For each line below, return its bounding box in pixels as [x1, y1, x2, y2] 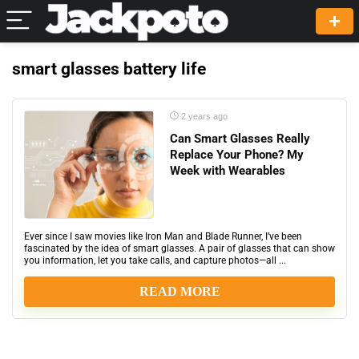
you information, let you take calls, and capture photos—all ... [24, 255, 286, 266]
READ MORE [139, 284, 220, 299]
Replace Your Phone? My [170, 147, 304, 162]
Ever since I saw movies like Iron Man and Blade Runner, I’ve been [24, 231, 302, 242]
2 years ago [179, 111, 228, 121]
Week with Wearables [170, 163, 285, 178]
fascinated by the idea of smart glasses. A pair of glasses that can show [24, 243, 335, 254]
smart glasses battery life [12, 59, 206, 79]
